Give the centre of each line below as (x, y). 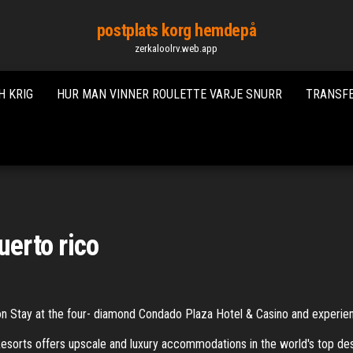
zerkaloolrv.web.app (176, 48)
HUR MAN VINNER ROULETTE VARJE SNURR (169, 94)
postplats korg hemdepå (176, 30)
